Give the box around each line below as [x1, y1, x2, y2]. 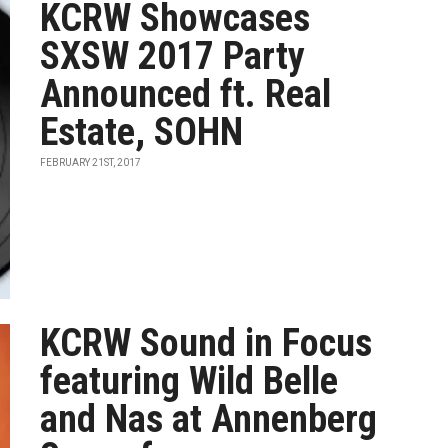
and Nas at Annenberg [40, 397, 378, 441]
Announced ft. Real [40, 72, 332, 116]
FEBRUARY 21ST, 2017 [40, 157, 142, 168]
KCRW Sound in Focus [40, 321, 373, 365]
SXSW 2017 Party [40, 34, 306, 78]
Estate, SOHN [40, 110, 244, 154]
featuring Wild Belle [40, 359, 339, 403]
